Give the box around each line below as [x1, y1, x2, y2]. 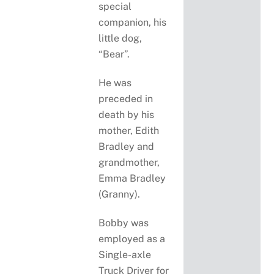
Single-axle [98, 248, 152, 261]
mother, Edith [98, 124, 160, 136]
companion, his [98, 17, 167, 29]
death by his [98, 108, 155, 120]
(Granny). [98, 188, 141, 200]
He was [98, 76, 132, 89]
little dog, [98, 32, 143, 45]
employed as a [98, 232, 166, 245]
